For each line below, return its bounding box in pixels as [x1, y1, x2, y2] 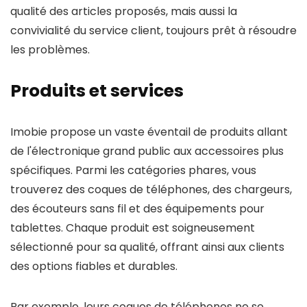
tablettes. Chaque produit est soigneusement [10, 220, 255, 236]
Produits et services [10, 79, 184, 103]
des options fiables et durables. [10, 258, 177, 274]
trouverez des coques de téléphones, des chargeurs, [10, 182, 292, 197]
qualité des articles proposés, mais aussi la [10, 3, 237, 19]
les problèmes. [10, 42, 90, 58]
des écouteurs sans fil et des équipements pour [10, 201, 265, 217]
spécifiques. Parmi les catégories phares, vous [10, 162, 256, 178]
